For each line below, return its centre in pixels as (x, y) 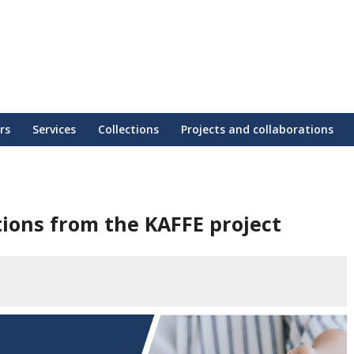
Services (54, 129)
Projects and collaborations (257, 129)
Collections (128, 129)
